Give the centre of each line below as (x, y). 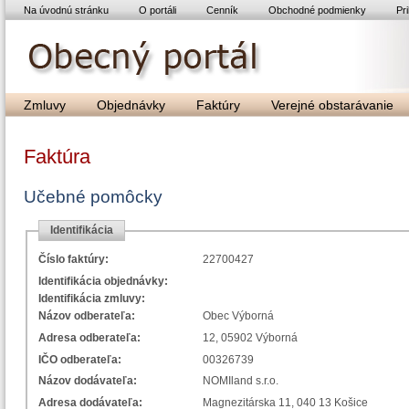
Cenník (222, 10)
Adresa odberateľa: (89, 337)
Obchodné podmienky (317, 10)
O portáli (157, 10)
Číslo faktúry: (73, 260)
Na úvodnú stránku (66, 10)
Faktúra (57, 157)
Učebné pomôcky (93, 197)
